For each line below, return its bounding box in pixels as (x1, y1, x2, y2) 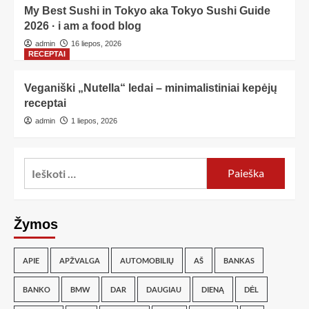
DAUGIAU (146, 284, 181, 294)
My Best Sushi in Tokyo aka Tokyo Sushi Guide (24, 4, 270, 17)
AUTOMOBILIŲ (120, 255, 174, 265)
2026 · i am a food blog (24, 19, 141, 32)
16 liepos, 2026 (71, 39, 121, 48)
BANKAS (223, 255, 255, 265)
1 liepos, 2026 (71, 116, 117, 125)
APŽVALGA (59, 255, 100, 265)
